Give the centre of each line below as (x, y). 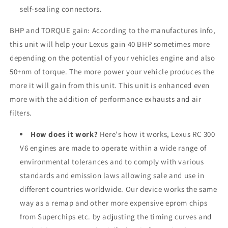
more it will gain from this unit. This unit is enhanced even (110, 85)
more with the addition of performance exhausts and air (106, 99)
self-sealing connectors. (61, 9)
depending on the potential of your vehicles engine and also (112, 58)
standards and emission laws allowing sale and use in (112, 175)
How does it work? (64, 134)
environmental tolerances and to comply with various (112, 161)
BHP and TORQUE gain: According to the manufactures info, (113, 30)
